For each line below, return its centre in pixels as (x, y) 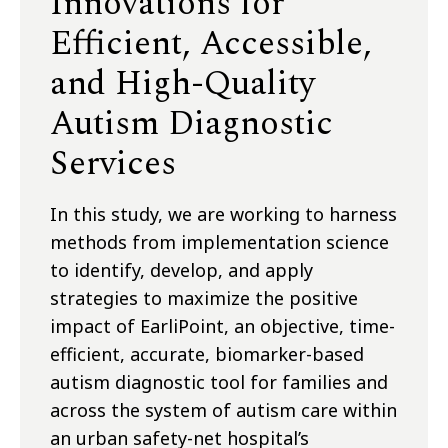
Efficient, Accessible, (211, 44)
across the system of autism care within (223, 410)
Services (113, 164)
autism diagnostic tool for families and (219, 382)
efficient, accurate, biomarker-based (207, 354)
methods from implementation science (219, 242)
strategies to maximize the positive (204, 298)
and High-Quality (182, 84)
